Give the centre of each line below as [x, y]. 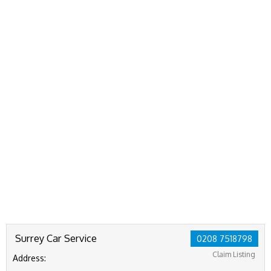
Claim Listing [234, 254]
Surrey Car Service [56, 238]
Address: [29, 258]
